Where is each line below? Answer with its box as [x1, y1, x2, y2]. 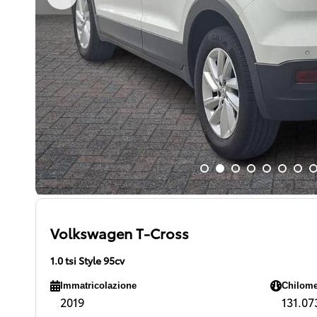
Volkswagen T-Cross [50, 223, 189, 243]
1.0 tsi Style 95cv [50, 253, 125, 267]
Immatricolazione [60, 280, 137, 291]
